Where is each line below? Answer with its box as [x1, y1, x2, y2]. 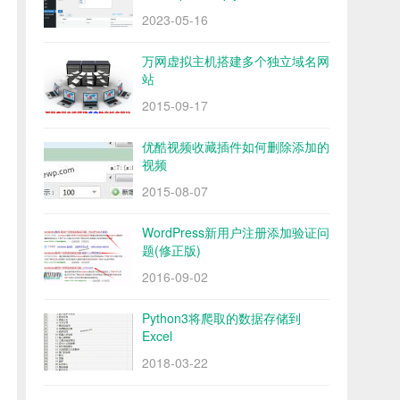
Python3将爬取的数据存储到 [142, 309, 301, 328]
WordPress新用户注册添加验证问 [142, 223, 329, 242]
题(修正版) [142, 241, 201, 260]
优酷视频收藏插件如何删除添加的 [142, 137, 329, 156]
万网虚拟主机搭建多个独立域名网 [142, 52, 329, 71]
